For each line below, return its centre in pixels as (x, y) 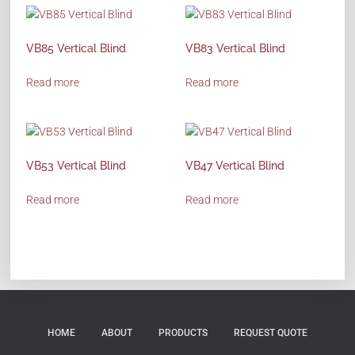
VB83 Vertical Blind (235, 49)
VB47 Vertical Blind (235, 166)
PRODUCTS (183, 333)
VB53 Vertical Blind (76, 166)
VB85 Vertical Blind (76, 49)
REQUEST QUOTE (271, 333)
